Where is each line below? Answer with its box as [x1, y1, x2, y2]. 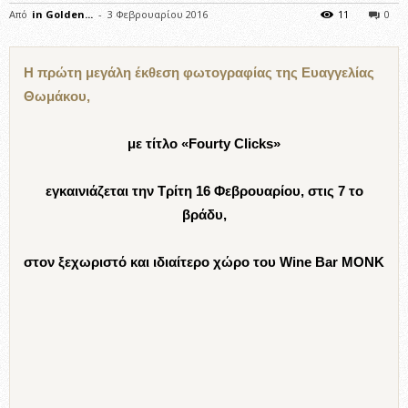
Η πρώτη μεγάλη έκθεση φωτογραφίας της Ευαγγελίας [24, 65, 374, 80]
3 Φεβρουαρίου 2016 [107, 7, 208, 21]
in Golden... [32, 7, 93, 21]
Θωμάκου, [24, 88, 90, 104]
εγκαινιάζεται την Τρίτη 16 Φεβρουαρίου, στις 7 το [45, 183, 363, 199]
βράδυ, [181, 207, 227, 222]
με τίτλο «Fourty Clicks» [127, 136, 280, 151]
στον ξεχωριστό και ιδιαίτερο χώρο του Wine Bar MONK [24, 254, 384, 270]
